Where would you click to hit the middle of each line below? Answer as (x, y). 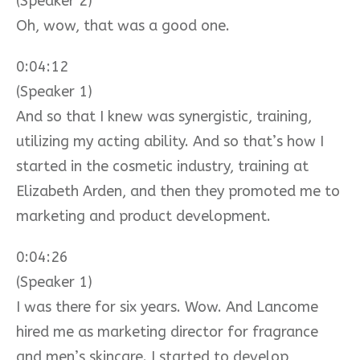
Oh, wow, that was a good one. (123, 25)
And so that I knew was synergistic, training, (164, 116)
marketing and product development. (143, 216)
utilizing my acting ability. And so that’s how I (170, 141)
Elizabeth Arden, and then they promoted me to (178, 191)
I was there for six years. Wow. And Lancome (167, 307)
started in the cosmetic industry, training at (162, 166)
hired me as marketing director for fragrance (167, 331)
